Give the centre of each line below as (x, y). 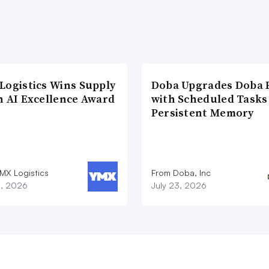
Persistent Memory (202, 113)
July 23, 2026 (179, 186)
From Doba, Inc (181, 173)
